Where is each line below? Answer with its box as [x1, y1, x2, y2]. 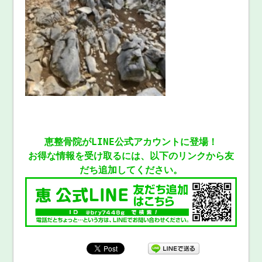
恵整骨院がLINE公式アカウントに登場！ [44, 136, 218, 148]
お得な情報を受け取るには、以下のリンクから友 [27, 150, 234, 162]
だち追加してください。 [79, 164, 182, 176]
